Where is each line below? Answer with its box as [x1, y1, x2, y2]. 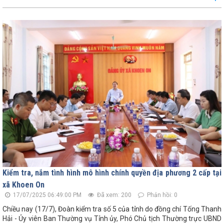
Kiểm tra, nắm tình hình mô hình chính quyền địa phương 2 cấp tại [2, 168, 221, 178]
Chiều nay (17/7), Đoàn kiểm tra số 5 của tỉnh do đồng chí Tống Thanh [2, 205, 221, 213]
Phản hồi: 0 [145, 191, 177, 199]
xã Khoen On [2, 180, 44, 190]
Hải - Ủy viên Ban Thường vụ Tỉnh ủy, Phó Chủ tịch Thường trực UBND [2, 214, 221, 223]
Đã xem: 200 [95, 191, 131, 199]
